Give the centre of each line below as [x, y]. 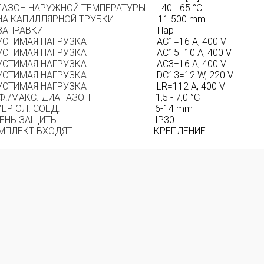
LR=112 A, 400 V [191, 86]
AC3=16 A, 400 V [192, 64]
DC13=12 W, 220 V [195, 75]
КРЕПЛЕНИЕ [180, 131]
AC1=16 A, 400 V [192, 41]
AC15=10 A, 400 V [194, 52]
